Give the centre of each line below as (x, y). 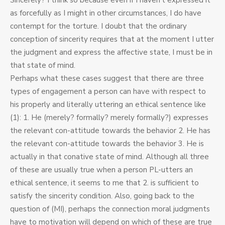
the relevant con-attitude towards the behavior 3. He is (107, 144)
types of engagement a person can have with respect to (108, 92)
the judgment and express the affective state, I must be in (111, 52)
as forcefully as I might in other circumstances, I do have (106, 13)
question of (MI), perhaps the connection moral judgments (110, 209)
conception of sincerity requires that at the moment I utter (112, 39)
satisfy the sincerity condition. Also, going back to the (102, 196)
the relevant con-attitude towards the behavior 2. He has (110, 131)
